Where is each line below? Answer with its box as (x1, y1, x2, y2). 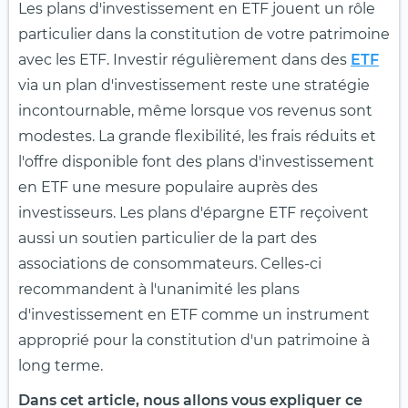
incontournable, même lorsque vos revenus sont (18, 102, 372, 120)
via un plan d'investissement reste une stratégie (18, 76, 370, 95)
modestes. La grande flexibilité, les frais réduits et (18, 127, 376, 146)
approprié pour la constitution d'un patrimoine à (18, 331, 370, 350)
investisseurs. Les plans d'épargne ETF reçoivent (18, 204, 369, 222)
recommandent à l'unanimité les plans (18, 280, 300, 299)
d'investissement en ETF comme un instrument (18, 306, 370, 324)
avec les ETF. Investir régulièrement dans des (18, 51, 351, 69)
